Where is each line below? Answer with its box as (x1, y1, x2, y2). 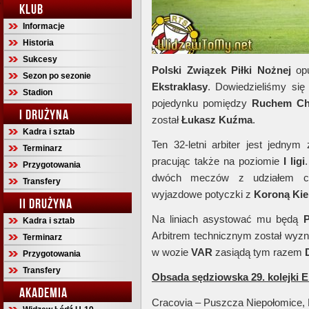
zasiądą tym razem (212, 246, 305, 258)
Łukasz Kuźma (181, 114, 252, 126)
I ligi (283, 155, 306, 167)
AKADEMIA (19, 285, 68, 300)
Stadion (23, 88, 52, 97)
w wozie (152, 246, 191, 258)
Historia (23, 38, 54, 48)
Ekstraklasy (152, 81, 208, 92)
